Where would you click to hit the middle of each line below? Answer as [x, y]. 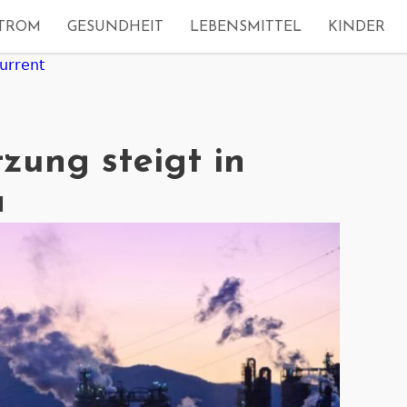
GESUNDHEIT [115, 27]
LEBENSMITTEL [246, 27]
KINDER [357, 27]
